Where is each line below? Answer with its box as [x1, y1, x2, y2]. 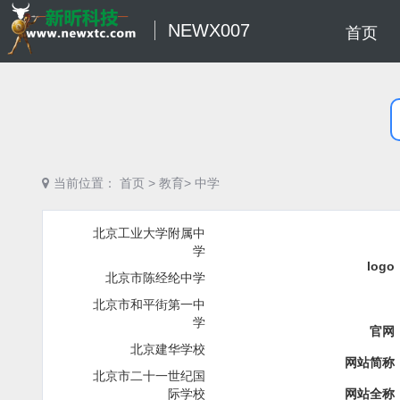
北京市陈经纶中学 [105, 270, 206, 285]
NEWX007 [167, 21, 250, 40]
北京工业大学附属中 [93, 225, 206, 240]
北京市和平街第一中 [93, 296, 206, 312]
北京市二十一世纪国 [93, 368, 206, 383]
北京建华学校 [130, 341, 206, 356]
